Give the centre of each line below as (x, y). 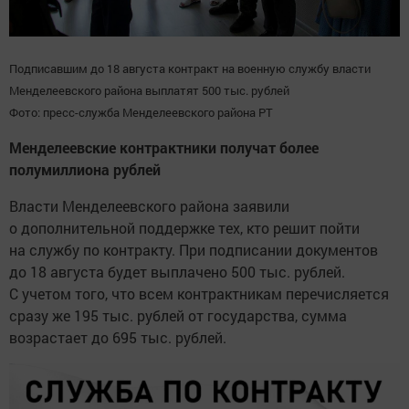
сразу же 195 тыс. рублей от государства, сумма (178, 315)
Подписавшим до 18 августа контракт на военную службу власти (190, 68)
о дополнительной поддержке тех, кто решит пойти (184, 227)
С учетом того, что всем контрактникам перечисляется (199, 293)
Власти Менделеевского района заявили (149, 205)
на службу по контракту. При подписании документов (194, 249)
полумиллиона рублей (85, 169)
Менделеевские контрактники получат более (164, 147)
